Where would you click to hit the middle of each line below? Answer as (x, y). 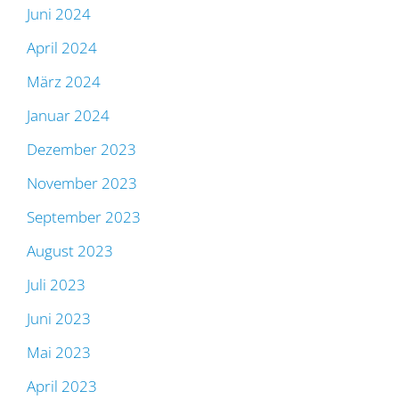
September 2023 (84, 217)
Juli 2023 (56, 285)
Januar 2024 (68, 116)
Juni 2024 (59, 14)
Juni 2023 (59, 319)
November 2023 (82, 183)
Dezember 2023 (81, 150)
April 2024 (62, 48)
